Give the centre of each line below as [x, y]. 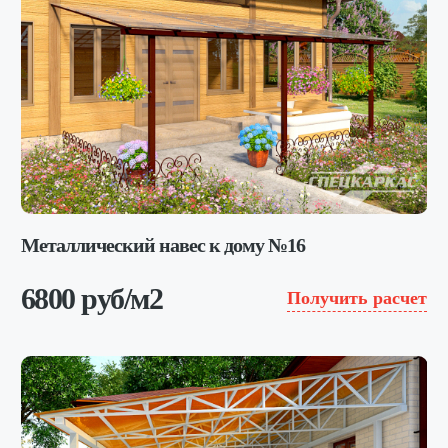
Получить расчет [357, 298]
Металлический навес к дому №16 [162, 244]
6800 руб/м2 [91, 298]
